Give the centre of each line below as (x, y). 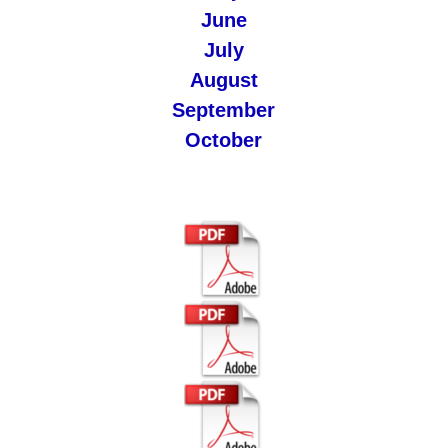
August (223, 80)
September (224, 110)
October (224, 140)
